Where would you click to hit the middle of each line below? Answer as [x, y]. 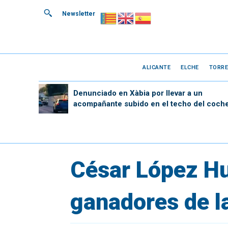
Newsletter [79, 14]
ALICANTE [157, 67]
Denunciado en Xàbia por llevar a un [138, 93]
